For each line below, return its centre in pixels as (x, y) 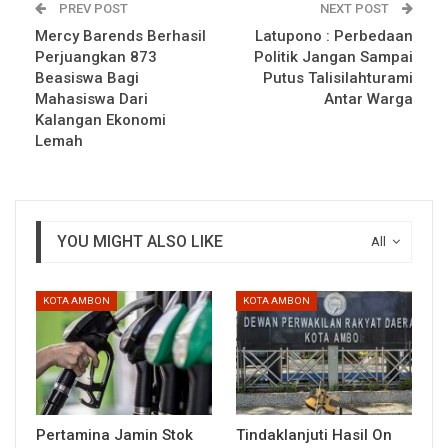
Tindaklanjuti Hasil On (314, 434)
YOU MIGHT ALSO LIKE (140, 242)
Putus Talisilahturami (338, 78)
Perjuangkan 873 (96, 57)
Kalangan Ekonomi (100, 120)
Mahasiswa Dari (91, 99)
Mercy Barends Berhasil (120, 36)
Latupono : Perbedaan (334, 36)
